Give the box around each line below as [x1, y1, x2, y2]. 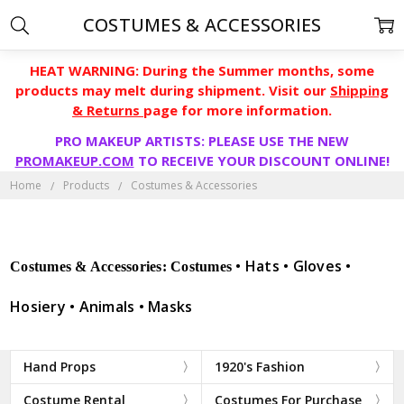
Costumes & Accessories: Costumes [10, 259, 236, 275]
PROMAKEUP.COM [14, 151, 134, 170]
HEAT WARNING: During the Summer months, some [30, 61, 374, 79]
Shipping [330, 81, 389, 99]
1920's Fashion [215, 358, 305, 376]
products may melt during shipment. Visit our [15, 81, 330, 99]
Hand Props [23, 358, 96, 376]
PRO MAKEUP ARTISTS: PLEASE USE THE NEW [55, 132, 349, 150]
